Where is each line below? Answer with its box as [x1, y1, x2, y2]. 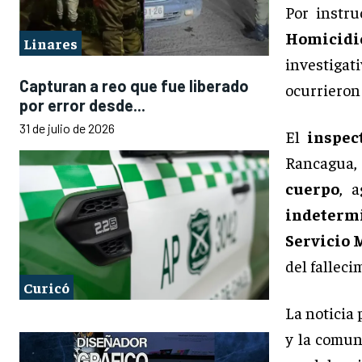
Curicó [23, 277, 69, 297]
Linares [23, 33, 78, 53]
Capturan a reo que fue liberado [19, 75, 249, 95]
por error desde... [19, 95, 145, 115]
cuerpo [285, 178, 339, 199]
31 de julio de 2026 [19, 120, 115, 136]
